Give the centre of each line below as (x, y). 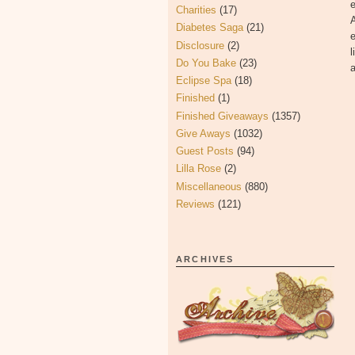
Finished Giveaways (222, 116)
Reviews (195, 204)
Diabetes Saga (210, 28)
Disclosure (200, 45)
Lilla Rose (198, 169)
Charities (196, 10)
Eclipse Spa (204, 80)
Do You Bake (206, 63)
